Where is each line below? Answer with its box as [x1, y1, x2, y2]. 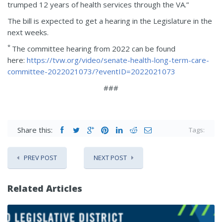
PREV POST [24, 153, 57, 162]
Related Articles [7, 182, 82, 194]
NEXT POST [94, 153, 127, 162]
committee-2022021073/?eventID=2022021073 [7, 66, 175, 76]
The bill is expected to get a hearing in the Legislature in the [7, 15, 212, 26]
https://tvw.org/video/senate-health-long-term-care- [27, 55, 209, 65]
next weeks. [7, 27, 49, 37]
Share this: [17, 124, 53, 135]
